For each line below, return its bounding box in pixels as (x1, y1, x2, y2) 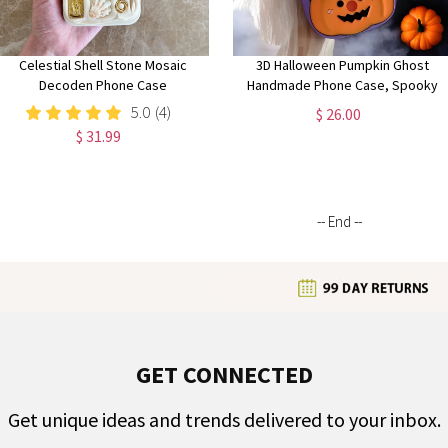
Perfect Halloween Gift (275, 116, 410, 134)
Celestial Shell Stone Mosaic (18, 56, 187, 74)
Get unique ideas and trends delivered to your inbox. (7, 406, 441, 432)
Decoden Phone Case (38, 76, 167, 94)
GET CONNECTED (135, 358, 313, 390)
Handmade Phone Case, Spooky (247, 76, 439, 94)
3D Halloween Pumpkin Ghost (256, 56, 430, 74)
